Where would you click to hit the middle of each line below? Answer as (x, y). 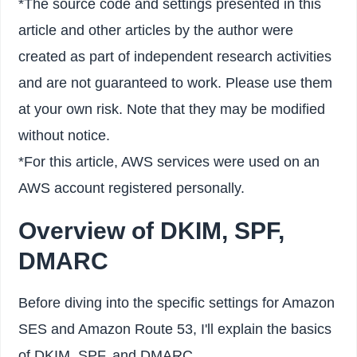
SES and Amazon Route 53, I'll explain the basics (175, 330)
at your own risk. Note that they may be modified (172, 109)
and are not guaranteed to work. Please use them (176, 82)
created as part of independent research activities (175, 56)
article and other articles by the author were (156, 30)
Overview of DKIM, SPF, (152, 230)
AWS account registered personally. (132, 188)
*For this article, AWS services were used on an (169, 161)
